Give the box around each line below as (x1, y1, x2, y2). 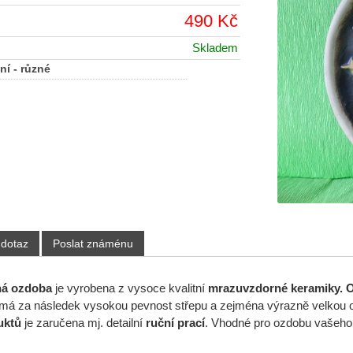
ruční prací (145, 317, 205, 330)
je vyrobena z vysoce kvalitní (54, 282, 205, 295)
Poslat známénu (52, 236, 133, 250)
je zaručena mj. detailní (20, 317, 146, 330)
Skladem (192, 41, 238, 54)
